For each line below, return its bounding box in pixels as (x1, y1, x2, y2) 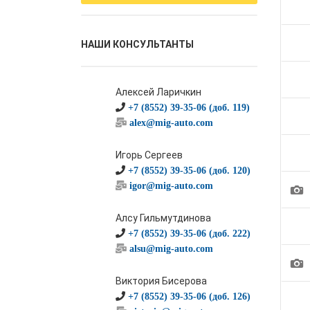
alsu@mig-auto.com (129, 244, 213, 253)
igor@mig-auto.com (129, 181, 213, 190)
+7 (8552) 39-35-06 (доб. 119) (128, 102, 250, 112)
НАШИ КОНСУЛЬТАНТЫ (81, 39, 194, 50)
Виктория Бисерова (116, 275, 207, 286)
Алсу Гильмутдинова (116, 212, 211, 224)
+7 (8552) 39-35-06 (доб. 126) (128, 291, 250, 301)
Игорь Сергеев (116, 149, 183, 161)
